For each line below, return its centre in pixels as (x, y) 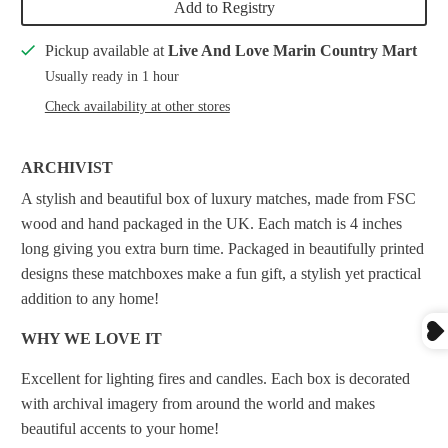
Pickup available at (106, 51)
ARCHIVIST (67, 168)
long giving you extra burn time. (123, 249)
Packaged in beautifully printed (324, 249)
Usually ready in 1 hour (111, 77)
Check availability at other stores (137, 107)
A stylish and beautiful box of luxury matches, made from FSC (219, 199)
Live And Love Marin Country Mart (292, 51)
